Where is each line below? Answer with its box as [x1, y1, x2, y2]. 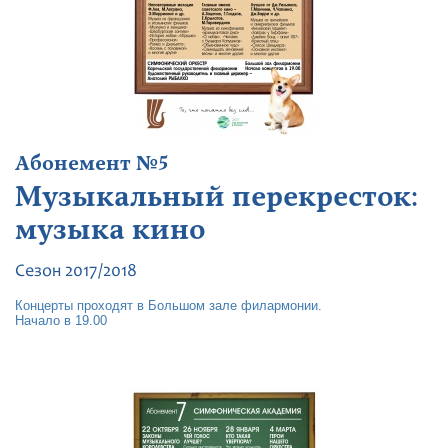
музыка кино [15, 212, 205, 248]
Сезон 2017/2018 [15, 263, 137, 281]
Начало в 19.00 [15, 313, 107, 328]
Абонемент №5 [15, 151, 169, 177]
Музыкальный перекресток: [15, 179, 417, 215]
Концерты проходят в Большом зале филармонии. [15, 298, 322, 313]
